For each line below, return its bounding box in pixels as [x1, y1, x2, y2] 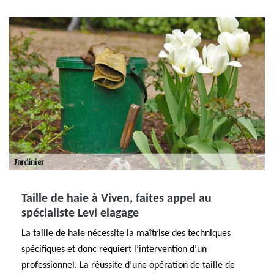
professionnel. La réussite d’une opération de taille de [21, 261, 235, 270]
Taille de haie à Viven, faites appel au [21, 193, 212, 205]
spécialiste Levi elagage [21, 207, 139, 220]
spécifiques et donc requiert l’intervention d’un [21, 245, 207, 254]
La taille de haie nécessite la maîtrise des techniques [21, 229, 231, 239]
